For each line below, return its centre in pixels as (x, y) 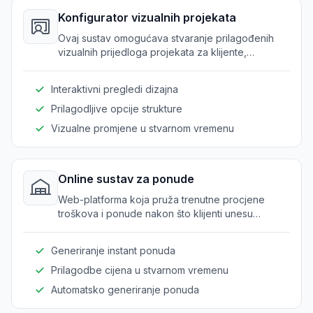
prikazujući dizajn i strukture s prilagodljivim (157, 66)
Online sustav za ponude (126, 179)
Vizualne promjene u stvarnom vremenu (143, 128)
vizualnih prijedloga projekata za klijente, (152, 52)
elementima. (85, 80)
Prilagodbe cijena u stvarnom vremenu (140, 270)
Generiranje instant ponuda (113, 250)
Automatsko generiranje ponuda (125, 289)
